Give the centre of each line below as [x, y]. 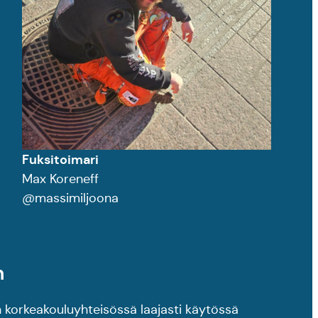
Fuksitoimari [61, 160]
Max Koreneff [61, 179]
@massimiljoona [71, 198]
